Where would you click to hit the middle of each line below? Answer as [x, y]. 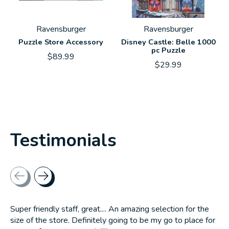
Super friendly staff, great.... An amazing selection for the [110, 209]
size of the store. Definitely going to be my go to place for [113, 220]
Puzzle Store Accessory [61, 42]
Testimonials [63, 141]
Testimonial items [41, 169]
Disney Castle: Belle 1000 [168, 42]
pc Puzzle [168, 50]
